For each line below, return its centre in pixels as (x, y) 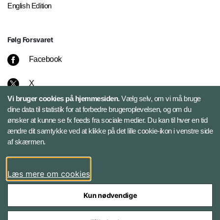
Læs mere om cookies (49, 174)
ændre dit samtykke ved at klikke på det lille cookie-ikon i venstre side (110, 131)
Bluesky (42, 142)
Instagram (45, 118)
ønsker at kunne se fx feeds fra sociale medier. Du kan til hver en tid (107, 120)
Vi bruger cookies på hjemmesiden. (64, 98)
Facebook (45, 70)
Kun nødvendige (110, 195)
